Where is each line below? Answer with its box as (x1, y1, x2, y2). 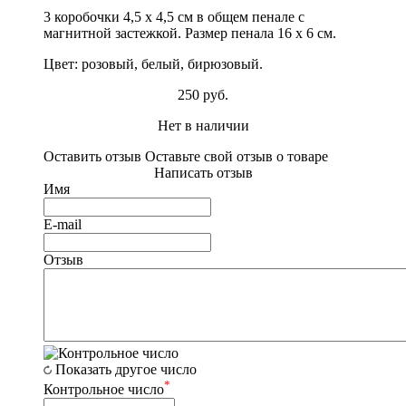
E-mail (43, 216, 82, 232)
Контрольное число (43, 382, 164, 398)
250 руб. (178, 86, 228, 102)
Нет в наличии (157, 117, 249, 133)
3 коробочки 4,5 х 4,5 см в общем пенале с (43, 8, 304, 24)
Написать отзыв (153, 164, 253, 180)
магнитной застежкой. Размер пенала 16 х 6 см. (43, 24, 336, 41)
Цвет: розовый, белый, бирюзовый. (43, 55, 263, 72)
